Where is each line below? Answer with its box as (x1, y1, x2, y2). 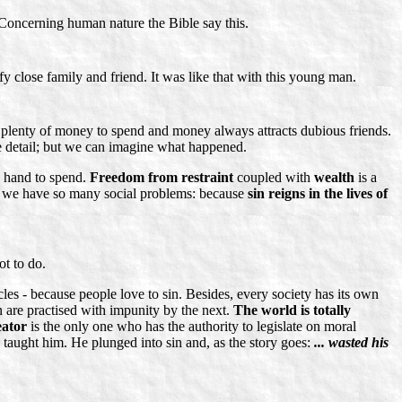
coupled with (233, 170, 314, 186)
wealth (314, 170, 354, 186)
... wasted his (314, 335, 389, 351)
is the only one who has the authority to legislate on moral (27, 319, 356, 335)
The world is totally (233, 302, 351, 319)
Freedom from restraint (90, 170, 233, 186)
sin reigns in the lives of (248, 186, 388, 202)
